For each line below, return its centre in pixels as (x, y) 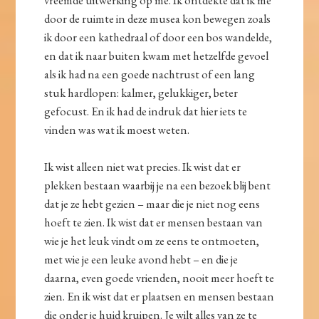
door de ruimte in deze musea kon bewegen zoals (158, 19)
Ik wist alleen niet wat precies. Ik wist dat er (143, 167)
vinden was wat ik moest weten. (117, 130)
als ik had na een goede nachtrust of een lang (150, 74)
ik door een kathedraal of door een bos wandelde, (158, 37)
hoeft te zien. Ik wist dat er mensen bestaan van (154, 223)
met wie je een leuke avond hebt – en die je (141, 260)
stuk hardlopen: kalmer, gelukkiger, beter (141, 93)
